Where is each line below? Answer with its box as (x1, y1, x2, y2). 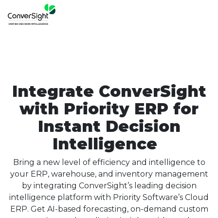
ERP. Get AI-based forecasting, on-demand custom (10, 204, 208, 214)
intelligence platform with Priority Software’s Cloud (9, 193, 209, 202)
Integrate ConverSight (12, 82, 206, 101)
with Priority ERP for (19, 99, 199, 118)
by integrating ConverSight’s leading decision (21, 181, 197, 190)
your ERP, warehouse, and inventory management (10, 169, 208, 179)
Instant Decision (37, 117, 181, 136)
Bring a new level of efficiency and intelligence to (13, 158, 205, 167)
